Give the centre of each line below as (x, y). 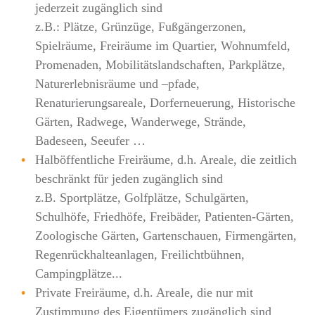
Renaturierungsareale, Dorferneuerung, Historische (165, 102)
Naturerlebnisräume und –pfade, (117, 83)
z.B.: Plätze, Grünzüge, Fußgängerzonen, (141, 26)
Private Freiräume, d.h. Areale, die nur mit (144, 292)
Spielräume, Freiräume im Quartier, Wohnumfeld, (163, 45)
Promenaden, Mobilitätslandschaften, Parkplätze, (160, 64)
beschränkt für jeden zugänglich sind (129, 178)
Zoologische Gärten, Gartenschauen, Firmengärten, (166, 235)
